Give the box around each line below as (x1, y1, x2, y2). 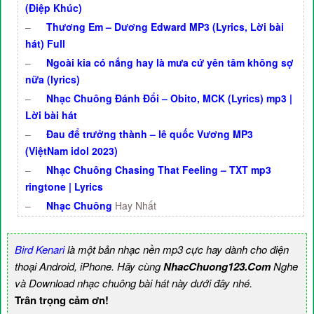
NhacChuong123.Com (163, 259, 271, 274)
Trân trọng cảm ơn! (15, 292, 109, 308)
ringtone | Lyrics (25, 179, 103, 193)
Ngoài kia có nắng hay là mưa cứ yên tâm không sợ (46, 55, 294, 69)
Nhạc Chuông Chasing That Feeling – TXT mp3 (46, 163, 271, 177)
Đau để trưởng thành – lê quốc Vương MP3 (46, 127, 253, 141)
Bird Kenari (15, 242, 64, 257)
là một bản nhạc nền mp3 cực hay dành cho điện (64, 242, 289, 257)
